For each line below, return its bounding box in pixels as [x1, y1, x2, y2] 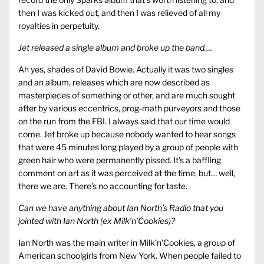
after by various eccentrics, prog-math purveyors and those [18, 103, 240, 114]
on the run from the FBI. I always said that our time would [18, 116, 230, 127]
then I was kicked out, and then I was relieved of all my [18, 8, 220, 18]
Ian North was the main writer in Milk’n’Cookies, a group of [18, 237, 235, 248]
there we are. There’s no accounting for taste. [18, 181, 187, 192]
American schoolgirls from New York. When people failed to [18, 250, 241, 261]
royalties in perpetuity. [18, 21, 100, 31]
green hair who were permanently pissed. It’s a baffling [18, 155, 221, 166]
